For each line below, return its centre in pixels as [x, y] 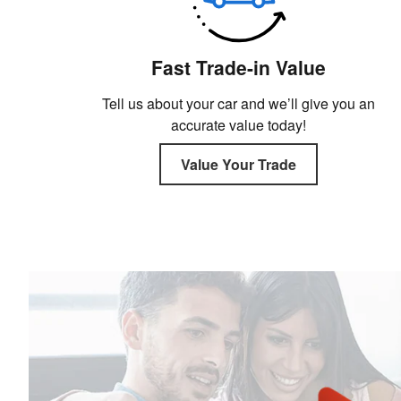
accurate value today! [239, 124]
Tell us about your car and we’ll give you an [239, 103]
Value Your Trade [239, 165]
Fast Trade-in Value [239, 67]
